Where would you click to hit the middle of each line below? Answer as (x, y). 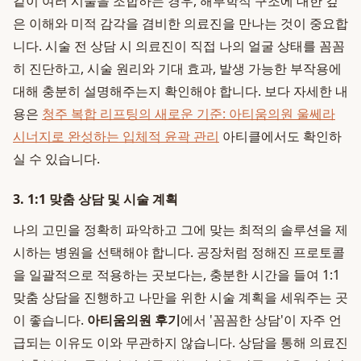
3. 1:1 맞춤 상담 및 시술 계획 (95, 199)
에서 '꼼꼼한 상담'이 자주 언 (261, 320)
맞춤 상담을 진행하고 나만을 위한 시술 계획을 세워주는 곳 (180, 297)
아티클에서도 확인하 (280, 136)
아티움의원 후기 (134, 320)
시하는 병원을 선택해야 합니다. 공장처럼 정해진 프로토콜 (179, 252)
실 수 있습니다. (56, 159)
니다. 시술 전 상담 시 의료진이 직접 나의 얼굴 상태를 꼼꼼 (179, 46)
